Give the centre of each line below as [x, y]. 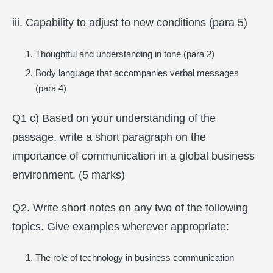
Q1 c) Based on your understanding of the [114, 118]
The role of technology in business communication [134, 257]
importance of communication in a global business [133, 156]
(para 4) [51, 88]
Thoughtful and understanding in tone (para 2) [125, 54]
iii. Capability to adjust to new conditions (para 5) [130, 23]
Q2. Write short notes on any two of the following [130, 207]
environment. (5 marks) [69, 175]
